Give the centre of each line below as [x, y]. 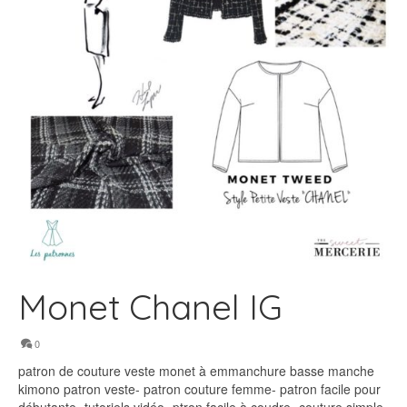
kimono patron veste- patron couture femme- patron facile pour [199, 389]
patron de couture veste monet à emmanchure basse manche [196, 371]
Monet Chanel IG [150, 307]
